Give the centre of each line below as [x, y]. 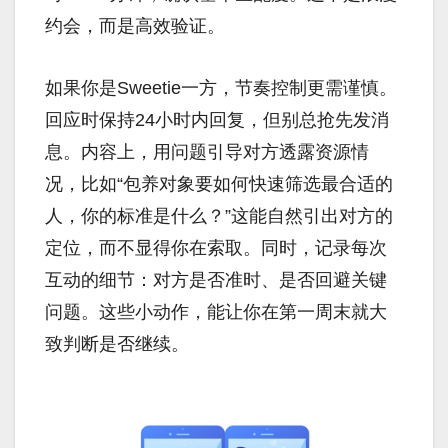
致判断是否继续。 [117, 343]
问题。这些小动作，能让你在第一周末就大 [216, 311]
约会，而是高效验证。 [135, 25]
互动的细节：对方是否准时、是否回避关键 [216, 279]
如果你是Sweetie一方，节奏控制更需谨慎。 [221, 87]
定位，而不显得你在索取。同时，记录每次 [216, 247]
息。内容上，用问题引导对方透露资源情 [207, 151]
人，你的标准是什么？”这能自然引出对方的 [219, 215]
